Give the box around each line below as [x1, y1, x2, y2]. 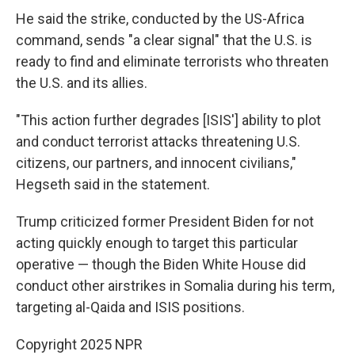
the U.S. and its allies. [16, 74, 147, 91]
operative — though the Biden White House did [16, 256, 306, 273]
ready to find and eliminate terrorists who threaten [16, 53, 329, 70]
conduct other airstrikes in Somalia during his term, [16, 277, 334, 294]
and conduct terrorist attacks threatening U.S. [16, 133, 300, 150]
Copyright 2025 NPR [16, 336, 143, 353]
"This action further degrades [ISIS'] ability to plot [16, 112, 321, 128]
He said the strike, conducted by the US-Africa [16, 10, 304, 27]
